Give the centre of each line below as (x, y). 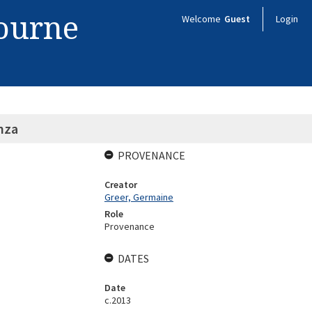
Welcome (202, 19)
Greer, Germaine (139, 197)
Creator (120, 185)
